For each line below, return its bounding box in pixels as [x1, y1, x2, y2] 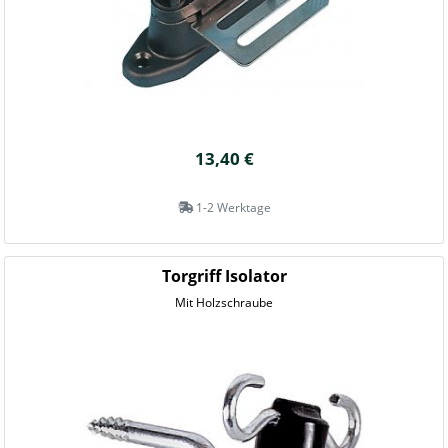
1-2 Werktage [192, 199, 271, 216]
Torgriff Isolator [161, 265, 287, 287]
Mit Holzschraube [175, 294, 273, 311]
